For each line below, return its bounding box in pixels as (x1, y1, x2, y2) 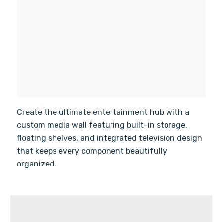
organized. (16, 159, 56, 169)
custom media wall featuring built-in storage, (16, 120, 187, 130)
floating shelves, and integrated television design (16, 133, 202, 143)
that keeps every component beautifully (16, 146, 167, 156)
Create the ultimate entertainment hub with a (16, 108, 189, 117)
